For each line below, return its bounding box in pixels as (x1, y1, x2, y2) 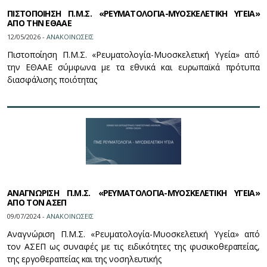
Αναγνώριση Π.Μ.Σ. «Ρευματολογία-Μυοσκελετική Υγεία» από (7, 228, 260, 240)
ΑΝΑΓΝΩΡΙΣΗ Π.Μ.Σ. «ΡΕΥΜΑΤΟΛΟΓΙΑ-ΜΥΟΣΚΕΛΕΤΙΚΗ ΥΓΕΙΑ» (7, 187, 260, 198)
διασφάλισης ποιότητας (7, 74, 98, 85)
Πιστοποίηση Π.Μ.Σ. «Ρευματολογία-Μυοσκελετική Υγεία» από (7, 49, 260, 60)
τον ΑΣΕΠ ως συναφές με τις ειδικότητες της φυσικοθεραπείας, (7, 241, 260, 252)
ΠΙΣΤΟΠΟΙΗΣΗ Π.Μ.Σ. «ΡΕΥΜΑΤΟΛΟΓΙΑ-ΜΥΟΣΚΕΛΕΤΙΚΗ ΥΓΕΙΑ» (7, 8, 260, 19)
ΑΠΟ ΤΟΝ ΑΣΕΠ (7, 197, 67, 208)
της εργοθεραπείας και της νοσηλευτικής (7, 253, 162, 265)
